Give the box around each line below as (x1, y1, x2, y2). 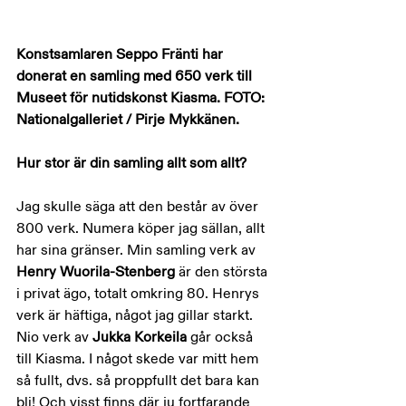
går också (190, 328, 256, 346)
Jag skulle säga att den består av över (16, 198, 262, 216)
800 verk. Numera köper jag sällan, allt (16, 219, 268, 237)
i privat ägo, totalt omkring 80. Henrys (16, 285, 263, 303)
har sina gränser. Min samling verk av (16, 241, 259, 259)
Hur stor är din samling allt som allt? (16, 154, 246, 172)
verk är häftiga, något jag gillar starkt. (16, 306, 256, 324)
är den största (179, 263, 271, 281)
